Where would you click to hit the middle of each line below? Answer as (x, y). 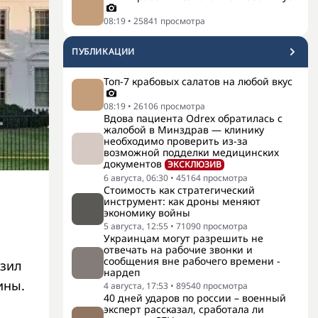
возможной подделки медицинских (191, 152)
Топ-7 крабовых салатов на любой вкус (198, 81)
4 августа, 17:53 (136, 286)
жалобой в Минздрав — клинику (184, 130)
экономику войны (147, 213)
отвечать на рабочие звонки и (178, 250)
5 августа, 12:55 (136, 226)
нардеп (122, 272)
